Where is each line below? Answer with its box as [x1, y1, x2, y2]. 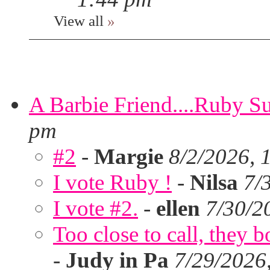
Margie [94, 144, 163, 169]
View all [54, 12, 104, 29]
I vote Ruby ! [53, 170, 172, 195]
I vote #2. [53, 196, 138, 221]
